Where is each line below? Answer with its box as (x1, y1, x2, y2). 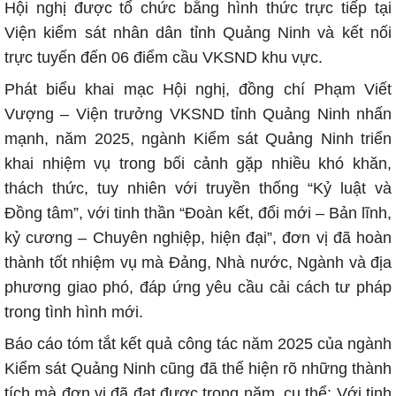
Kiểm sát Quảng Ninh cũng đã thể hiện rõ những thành (4, 360, 392, 377)
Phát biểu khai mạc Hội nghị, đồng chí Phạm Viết (4, 80, 392, 98)
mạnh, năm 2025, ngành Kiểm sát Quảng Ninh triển (4, 130, 392, 148)
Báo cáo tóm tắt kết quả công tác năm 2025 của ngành (4, 335, 392, 353)
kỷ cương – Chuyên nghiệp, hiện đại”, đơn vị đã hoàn (4, 229, 392, 247)
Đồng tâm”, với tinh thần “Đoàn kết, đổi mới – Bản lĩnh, (4, 204, 392, 222)
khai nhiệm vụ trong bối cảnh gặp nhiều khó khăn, (4, 155, 392, 172)
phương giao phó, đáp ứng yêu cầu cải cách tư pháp (4, 278, 392, 296)
